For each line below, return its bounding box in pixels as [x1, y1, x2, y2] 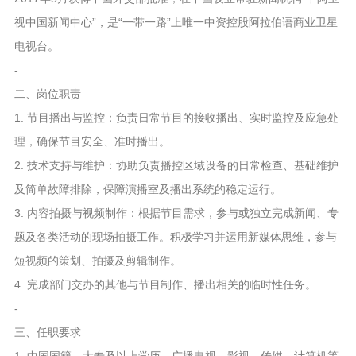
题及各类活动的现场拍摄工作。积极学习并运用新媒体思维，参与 [14, 230, 337, 244]
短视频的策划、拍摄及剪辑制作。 [14, 254, 181, 268]
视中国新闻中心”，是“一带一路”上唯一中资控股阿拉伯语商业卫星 [14, 16, 338, 29]
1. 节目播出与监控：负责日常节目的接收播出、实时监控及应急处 [14, 111, 339, 125]
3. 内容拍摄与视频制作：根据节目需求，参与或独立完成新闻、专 [14, 207, 339, 220]
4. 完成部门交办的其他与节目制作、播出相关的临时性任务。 [14, 278, 316, 292]
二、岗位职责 [14, 87, 81, 101]
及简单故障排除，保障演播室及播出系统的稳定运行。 [14, 183, 281, 196]
